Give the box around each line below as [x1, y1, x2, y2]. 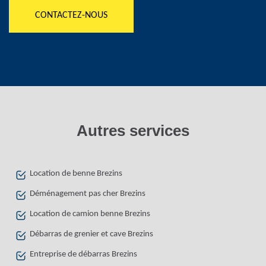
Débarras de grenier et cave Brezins [30, 230, 153, 239]
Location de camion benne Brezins [30, 210, 150, 219]
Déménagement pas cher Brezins [30, 189, 145, 199]
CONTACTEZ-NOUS [35, 11, 107, 21]
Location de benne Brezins [30, 169, 122, 179]
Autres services [77, 122, 189, 140]
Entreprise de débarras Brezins [30, 250, 137, 259]
